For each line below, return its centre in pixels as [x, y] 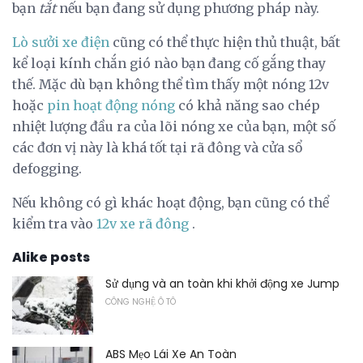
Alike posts [51, 257]
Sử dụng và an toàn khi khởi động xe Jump [222, 283]
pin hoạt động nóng [111, 105]
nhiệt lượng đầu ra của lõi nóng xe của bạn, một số [174, 126]
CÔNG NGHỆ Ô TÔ [141, 301]
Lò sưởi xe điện [61, 42]
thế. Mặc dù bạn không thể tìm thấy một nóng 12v [171, 84]
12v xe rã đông [143, 223]
